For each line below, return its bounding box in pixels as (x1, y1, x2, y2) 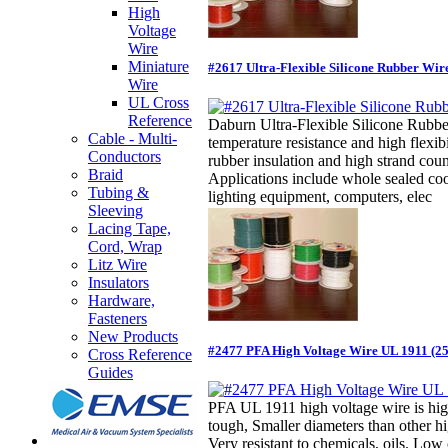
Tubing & (88, 184, 149, 201)
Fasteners (88, 310, 147, 327)
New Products (88, 328, 178, 345)
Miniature (128, 58, 189, 75)
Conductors (88, 148, 161, 165)
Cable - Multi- (88, 130, 177, 147)
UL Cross (128, 94, 189, 111)
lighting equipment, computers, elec (208, 188, 432, 206)
